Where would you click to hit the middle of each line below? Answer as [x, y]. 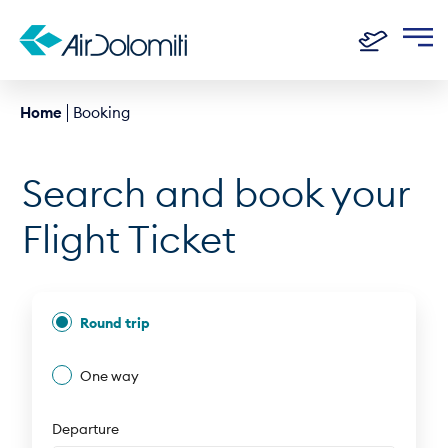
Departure [86, 429]
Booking [101, 112]
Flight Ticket [129, 239]
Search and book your [216, 193]
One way [110, 376]
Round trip [115, 323]
